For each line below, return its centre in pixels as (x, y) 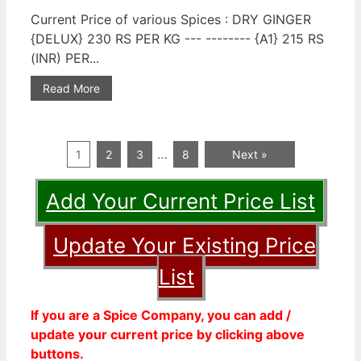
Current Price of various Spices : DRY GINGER (171, 19)
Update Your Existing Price (185, 245)
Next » (250, 154)
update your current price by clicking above (168, 334)
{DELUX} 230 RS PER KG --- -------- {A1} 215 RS (177, 38)
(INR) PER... (65, 58)
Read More (71, 88)
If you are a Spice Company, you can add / (161, 315)
